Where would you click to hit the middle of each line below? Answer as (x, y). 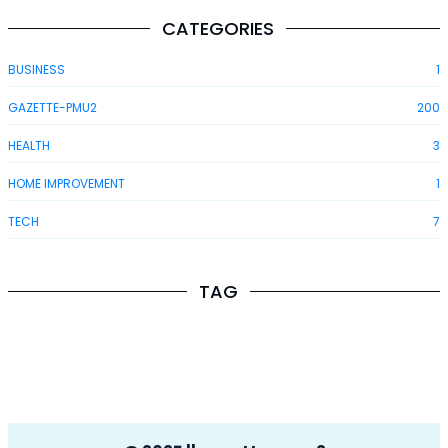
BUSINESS (36, 69)
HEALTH (29, 145)
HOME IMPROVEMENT (66, 183)
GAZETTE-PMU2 (52, 107)
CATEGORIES (218, 28)
